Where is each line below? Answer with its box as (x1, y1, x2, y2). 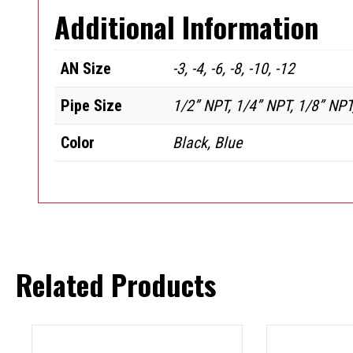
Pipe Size (61, 95, 122, 115)
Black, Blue (173, 132, 242, 152)
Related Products (16, 263, 216, 306)
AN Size (61, 58, 111, 78)
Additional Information (54, 5, 318, 47)
